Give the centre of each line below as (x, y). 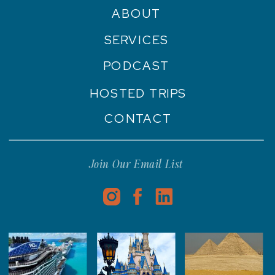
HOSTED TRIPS (138, 94)
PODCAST (136, 66)
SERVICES (136, 41)
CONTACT (138, 118)
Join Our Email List (136, 165)
